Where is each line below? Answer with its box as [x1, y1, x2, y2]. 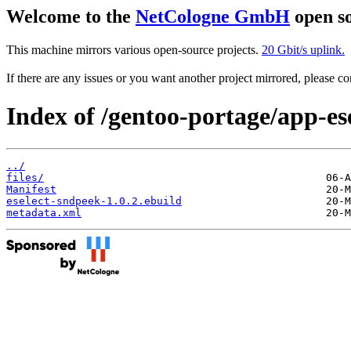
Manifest [6, 183, 56, 195]
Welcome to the [6, 6, 136, 27]
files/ [6, 171, 44, 183]
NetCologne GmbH [136, 6, 290, 27]
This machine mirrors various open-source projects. [6, 42, 262, 56]
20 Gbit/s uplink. [262, 42, 345, 56]
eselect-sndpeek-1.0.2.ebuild [6, 194, 182, 207]
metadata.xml [6, 206, 81, 219]
